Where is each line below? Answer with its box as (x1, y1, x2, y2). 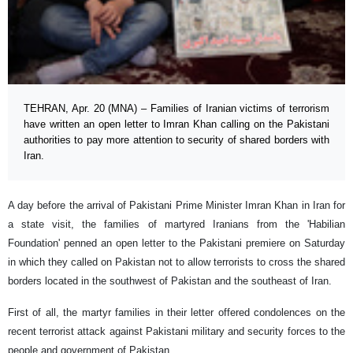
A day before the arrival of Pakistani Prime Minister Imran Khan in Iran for (8, 199, 345, 212)
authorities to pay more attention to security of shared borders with (24, 134, 329, 147)
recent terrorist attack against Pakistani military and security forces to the (8, 325, 345, 338)
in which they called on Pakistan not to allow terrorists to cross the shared (8, 256, 345, 269)
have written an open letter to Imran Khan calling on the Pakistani (24, 118, 329, 131)
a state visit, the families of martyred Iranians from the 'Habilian (8, 218, 345, 231)
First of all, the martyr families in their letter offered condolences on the (8, 307, 345, 319)
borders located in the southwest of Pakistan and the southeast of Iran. (8, 275, 332, 288)
